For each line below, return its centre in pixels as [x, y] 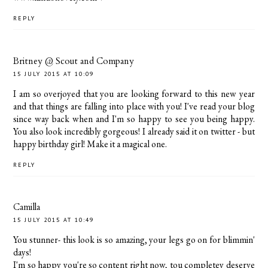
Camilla [27, 207]
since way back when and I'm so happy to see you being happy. [134, 118]
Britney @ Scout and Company [74, 61]
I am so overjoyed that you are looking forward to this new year [134, 93]
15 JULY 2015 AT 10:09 [54, 74]
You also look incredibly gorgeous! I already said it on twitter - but [134, 131]
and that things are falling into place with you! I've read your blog [134, 106]
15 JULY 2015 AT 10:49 [54, 220]
